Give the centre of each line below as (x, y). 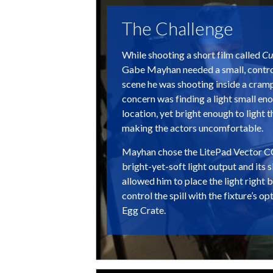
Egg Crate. (144, 210)
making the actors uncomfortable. (193, 128)
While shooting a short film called (192, 55)
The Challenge (178, 28)
